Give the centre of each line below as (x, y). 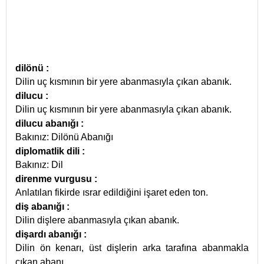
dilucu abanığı (48, 123)
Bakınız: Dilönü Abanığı (64, 137)
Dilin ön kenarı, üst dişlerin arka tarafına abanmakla (132, 248)
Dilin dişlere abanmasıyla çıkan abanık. (97, 220)
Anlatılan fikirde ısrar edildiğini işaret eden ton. (112, 192)
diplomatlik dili (49, 151)
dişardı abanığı (49, 234)
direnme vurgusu (55, 179)
